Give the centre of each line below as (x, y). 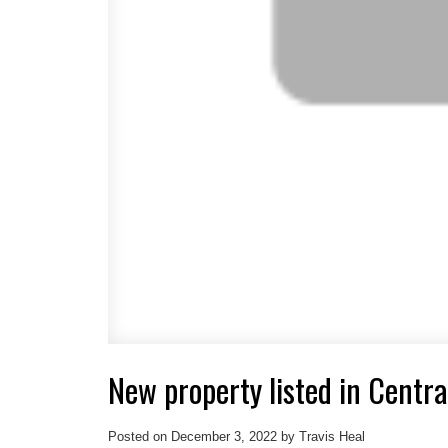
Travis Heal (331, 437)
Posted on (139, 437)
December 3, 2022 (223, 437)
